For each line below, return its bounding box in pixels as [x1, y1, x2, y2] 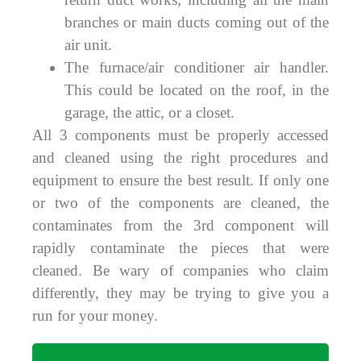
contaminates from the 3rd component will [32, 217, 329, 234]
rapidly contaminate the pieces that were [32, 239, 329, 257]
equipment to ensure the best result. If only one [32, 172, 329, 189]
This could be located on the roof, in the [64, 81, 329, 99]
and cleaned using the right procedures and [32, 149, 329, 167]
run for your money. [32, 307, 158, 325]
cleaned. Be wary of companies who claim [32, 262, 329, 280]
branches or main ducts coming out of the [64, 14, 329, 31]
